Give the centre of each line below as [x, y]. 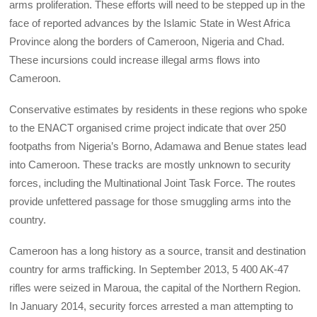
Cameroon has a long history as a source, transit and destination [158, 251]
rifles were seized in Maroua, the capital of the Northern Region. [155, 288]
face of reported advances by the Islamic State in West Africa [150, 23]
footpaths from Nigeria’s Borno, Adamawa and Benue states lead [158, 146]
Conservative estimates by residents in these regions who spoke [158, 109]
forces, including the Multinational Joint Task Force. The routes [153, 183]
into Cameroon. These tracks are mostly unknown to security [150, 164]
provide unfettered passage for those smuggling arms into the [150, 201]
